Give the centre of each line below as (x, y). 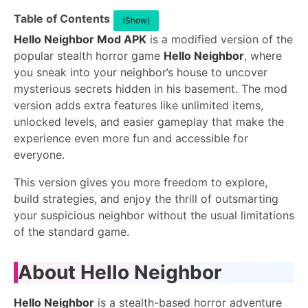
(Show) (136, 20)
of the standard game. (71, 232)
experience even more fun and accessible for (131, 138)
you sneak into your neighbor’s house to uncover (141, 72)
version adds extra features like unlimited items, (139, 105)
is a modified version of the (220, 39)
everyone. (39, 155)
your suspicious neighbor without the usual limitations (154, 215)
